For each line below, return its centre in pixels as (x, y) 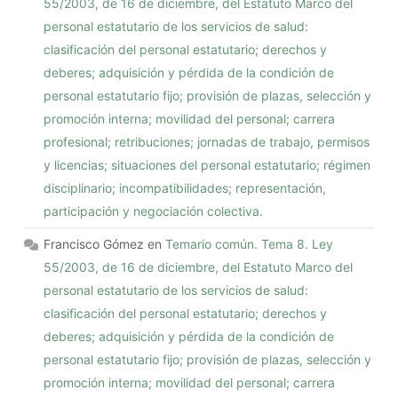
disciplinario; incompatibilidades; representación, (185, 187)
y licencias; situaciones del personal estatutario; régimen (207, 164)
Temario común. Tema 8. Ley (250, 243)
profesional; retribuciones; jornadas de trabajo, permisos (207, 141)
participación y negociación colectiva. (154, 211)
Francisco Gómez (94, 243)
